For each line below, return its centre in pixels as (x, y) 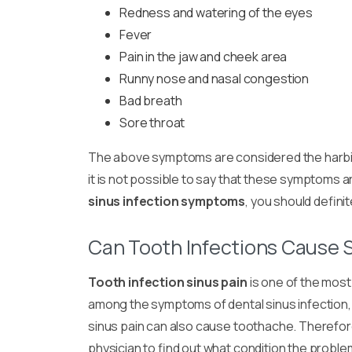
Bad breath (151, 100)
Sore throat (152, 122)
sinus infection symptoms (167, 201)
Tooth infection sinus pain (168, 282)
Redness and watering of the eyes (216, 12)
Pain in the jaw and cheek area (203, 56)
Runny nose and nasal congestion (214, 78)
